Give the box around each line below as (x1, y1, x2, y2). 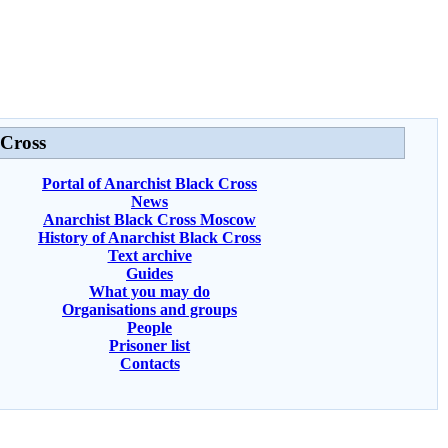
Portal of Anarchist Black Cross (42, 174, 257, 192)
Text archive (107, 246, 192, 264)
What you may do (89, 282, 210, 300)
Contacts (119, 354, 180, 372)
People (127, 318, 172, 336)
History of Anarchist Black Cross (38, 228, 261, 246)
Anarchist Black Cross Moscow (43, 210, 256, 228)
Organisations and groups (62, 300, 237, 318)
